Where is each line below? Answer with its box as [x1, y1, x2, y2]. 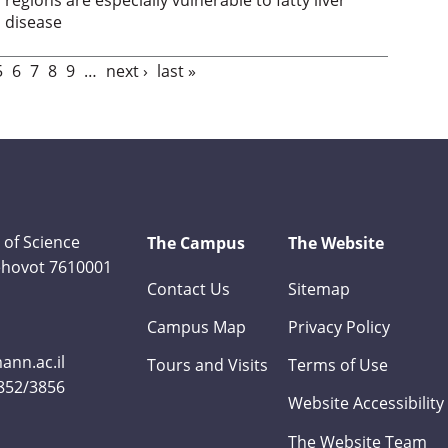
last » [157, 59, 196, 82]
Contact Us [147, 276, 231, 300]
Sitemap [288, 276, 351, 300]
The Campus [147, 231, 246, 254]
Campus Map [147, 315, 247, 339]
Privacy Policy [288, 315, 391, 339]
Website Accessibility [288, 391, 445, 415]
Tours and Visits [147, 353, 269, 377]
